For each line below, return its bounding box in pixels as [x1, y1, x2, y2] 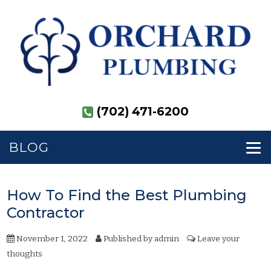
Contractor [7, 203, 85, 221]
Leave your [197, 233, 240, 244]
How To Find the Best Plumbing [7, 186, 247, 204]
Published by [102, 233, 155, 244]
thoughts [7, 248, 43, 259]
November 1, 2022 [15, 233, 88, 244]
